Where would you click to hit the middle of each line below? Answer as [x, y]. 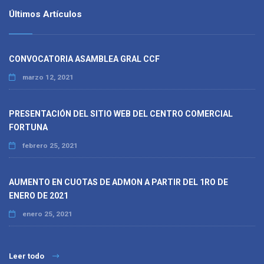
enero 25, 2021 [47, 214]
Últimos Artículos [45, 14]
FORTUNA [28, 128]
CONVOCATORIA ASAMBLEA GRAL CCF [84, 59]
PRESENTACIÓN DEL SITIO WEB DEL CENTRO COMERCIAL [121, 114]
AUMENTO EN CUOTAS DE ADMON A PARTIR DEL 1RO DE [118, 182]
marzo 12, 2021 [47, 77]
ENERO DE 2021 [39, 196]
